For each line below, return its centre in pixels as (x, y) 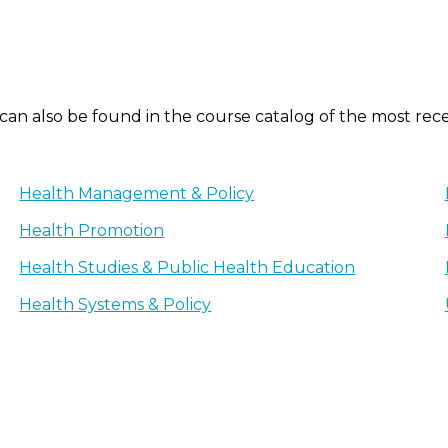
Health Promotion (92, 230)
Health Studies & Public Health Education (187, 267)
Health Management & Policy (137, 193)
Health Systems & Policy (115, 304)
